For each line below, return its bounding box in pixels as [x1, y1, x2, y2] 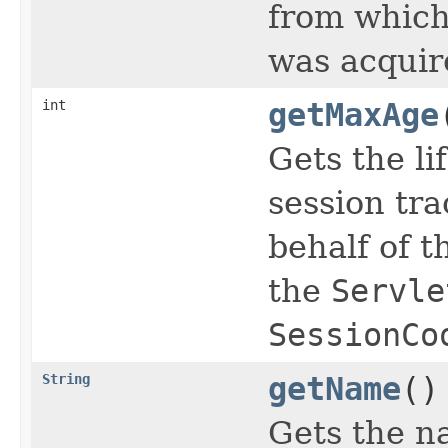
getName [268, 370, 401, 407]
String [42, 370, 90, 387]
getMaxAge [268, 96, 439, 133]
